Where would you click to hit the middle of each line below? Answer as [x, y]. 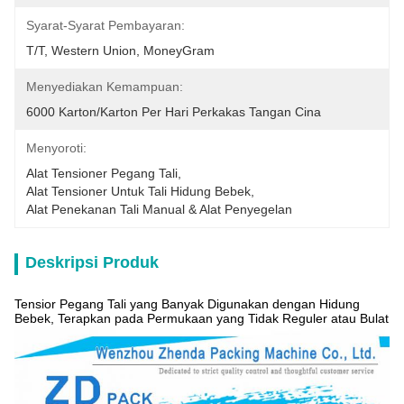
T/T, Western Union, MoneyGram [120, 50]
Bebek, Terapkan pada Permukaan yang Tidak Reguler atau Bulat [202, 318]
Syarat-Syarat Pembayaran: [106, 25]
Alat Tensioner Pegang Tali [102, 173]
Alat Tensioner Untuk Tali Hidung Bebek [138, 191]
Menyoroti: [56, 148]
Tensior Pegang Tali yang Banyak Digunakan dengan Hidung [187, 304]
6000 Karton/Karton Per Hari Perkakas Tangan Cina [174, 112]
